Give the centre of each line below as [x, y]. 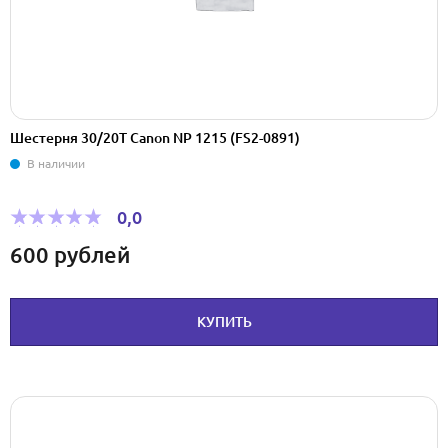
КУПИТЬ [224, 321]
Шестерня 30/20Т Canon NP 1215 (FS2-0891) [155, 138]
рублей [92, 254]
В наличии [56, 164]
